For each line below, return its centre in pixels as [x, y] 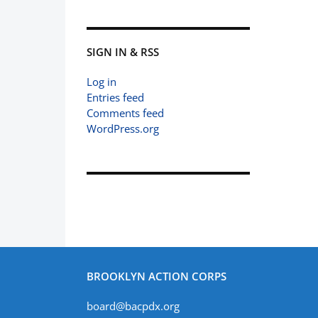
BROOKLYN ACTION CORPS [157, 276]
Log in [102, 82]
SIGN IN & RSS [123, 52]
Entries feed [115, 97]
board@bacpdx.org [133, 306]
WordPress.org [123, 128]
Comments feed [125, 113]
